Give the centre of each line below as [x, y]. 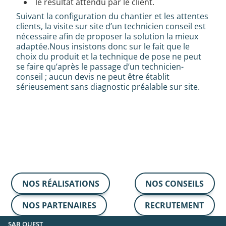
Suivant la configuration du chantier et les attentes [112, 16]
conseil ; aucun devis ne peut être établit [93, 77]
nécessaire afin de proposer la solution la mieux [107, 37]
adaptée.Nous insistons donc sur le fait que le [103, 47]
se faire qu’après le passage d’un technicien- [100, 67]
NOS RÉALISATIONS [61, 183]
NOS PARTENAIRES [59, 205]
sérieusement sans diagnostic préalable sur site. [108, 87]
